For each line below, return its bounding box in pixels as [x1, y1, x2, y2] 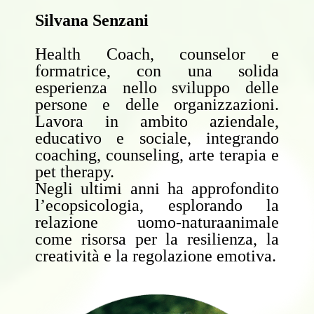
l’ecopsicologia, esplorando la [35, 196, 279, 214]
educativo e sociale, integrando [35, 129, 279, 147]
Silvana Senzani [35, 11, 149, 29]
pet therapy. [35, 163, 114, 181]
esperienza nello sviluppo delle [35, 78, 279, 97]
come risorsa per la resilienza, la [35, 230, 279, 248]
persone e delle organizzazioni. [35, 95, 279, 114]
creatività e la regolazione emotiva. [35, 247, 276, 265]
